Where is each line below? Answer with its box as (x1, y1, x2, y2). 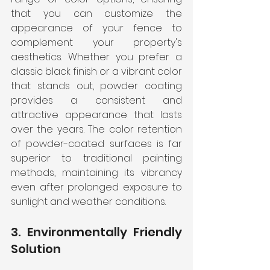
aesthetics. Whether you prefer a (11, 50, 182, 64)
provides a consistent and (11, 93, 182, 108)
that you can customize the (11, 7, 182, 21)
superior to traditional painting (11, 151, 182, 166)
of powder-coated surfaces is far (11, 137, 182, 151)
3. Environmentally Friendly (11, 224, 182, 241)
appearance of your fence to (11, 21, 182, 36)
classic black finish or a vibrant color (11, 64, 182, 79)
